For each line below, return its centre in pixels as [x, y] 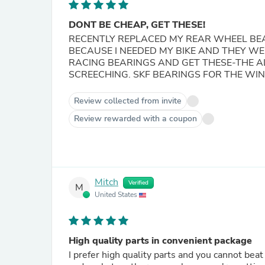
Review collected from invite [128, 101]
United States [117, 195]
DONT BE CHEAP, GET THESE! [137, 25]
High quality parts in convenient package [160, 241]
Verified [138, 183]
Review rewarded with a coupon [135, 119]
